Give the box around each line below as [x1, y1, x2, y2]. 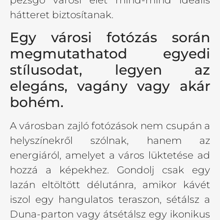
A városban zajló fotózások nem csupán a [10, 119, 210, 132]
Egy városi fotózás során [10, 28, 210, 46]
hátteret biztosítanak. [10, 9, 113, 21]
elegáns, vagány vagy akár [10, 77, 210, 94]
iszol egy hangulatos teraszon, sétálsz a [10, 193, 210, 205]
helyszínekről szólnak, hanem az [10, 134, 210, 146]
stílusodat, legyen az [10, 61, 210, 78]
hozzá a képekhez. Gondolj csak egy [10, 164, 210, 176]
